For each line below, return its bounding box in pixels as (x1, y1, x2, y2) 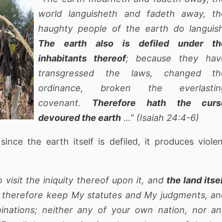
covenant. (38, 97, 92, 108)
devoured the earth (38, 112, 121, 123)
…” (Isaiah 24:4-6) (121, 112, 199, 123)
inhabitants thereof (38, 53, 126, 63)
